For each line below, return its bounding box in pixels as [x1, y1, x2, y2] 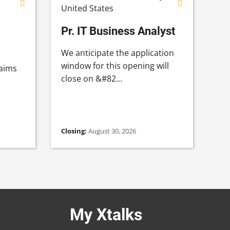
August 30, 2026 [88, 126, 136, 136]
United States [61, 2, 113, 14]
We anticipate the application [61, 47, 174, 59]
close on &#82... [61, 72, 122, 84]
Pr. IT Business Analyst [61, 24, 175, 37]
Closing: [61, 126, 88, 136]
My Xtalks [70, 204, 142, 224]
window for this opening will [61, 60, 169, 71]
